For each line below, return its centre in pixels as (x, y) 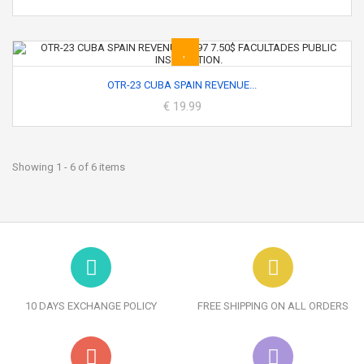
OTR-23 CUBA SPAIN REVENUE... (182, 85)
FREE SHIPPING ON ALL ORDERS (273, 306)
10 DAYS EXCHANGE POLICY (91, 306)
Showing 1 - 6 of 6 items (69, 167)
